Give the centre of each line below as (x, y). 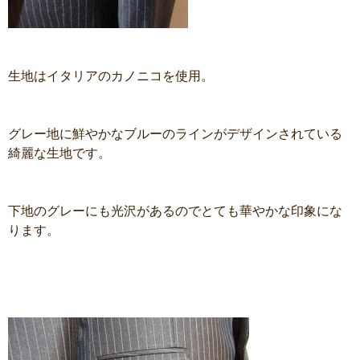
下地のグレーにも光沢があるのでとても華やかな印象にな (175, 211)
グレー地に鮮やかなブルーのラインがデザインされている (175, 134)
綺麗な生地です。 (59, 153)
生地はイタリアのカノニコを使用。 (111, 76)
